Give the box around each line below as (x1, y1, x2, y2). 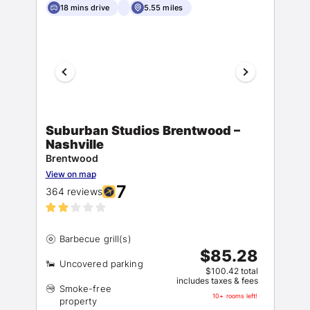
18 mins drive (60, 3, 109, 12)
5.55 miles (143, 3, 183, 12)
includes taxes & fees (176, 275, 258, 286)
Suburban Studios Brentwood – (45, 123, 240, 138)
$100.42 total (205, 266, 258, 276)
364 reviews (45, 185, 102, 197)
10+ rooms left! (212, 292, 258, 300)
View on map (45, 169, 96, 179)
